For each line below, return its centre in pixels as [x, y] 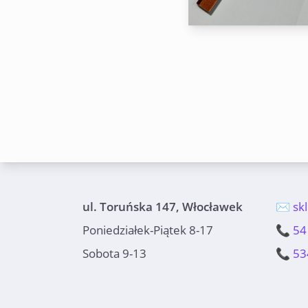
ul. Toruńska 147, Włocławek [163, 207]
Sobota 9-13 [114, 254]
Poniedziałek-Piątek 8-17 [148, 230]
